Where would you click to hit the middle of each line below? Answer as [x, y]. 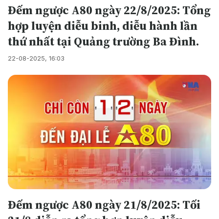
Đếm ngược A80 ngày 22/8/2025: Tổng [109, 10]
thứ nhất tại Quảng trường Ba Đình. [103, 41]
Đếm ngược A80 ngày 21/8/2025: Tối [104, 205]
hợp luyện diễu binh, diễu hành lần [103, 26]
